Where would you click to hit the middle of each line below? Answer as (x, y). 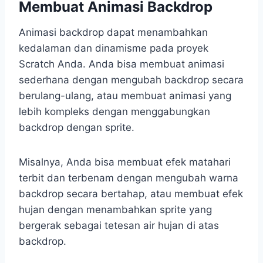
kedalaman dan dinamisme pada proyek (114, 48)
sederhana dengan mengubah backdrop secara (131, 80)
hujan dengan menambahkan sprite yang (115, 209)
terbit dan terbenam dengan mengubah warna (129, 178)
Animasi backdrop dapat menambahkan (113, 32)
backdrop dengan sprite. (77, 127)
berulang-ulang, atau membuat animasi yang (125, 95)
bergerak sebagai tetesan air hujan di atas (119, 225)
